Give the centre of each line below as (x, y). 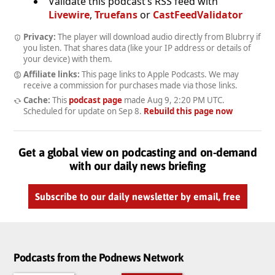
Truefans (116, 14)
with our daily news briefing (137, 166)
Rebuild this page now (188, 111)
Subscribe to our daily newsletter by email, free (137, 197)
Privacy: (39, 37)
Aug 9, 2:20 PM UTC (184, 100)
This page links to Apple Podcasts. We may (159, 74)
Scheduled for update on (71, 111)
